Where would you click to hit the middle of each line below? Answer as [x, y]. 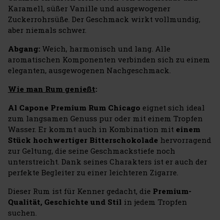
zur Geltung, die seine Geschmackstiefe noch [92, 151]
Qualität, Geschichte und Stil [65, 202]
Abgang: [25, 48]
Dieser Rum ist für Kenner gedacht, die [80, 191]
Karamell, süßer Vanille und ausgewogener [89, 8]
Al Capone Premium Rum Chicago [74, 107]
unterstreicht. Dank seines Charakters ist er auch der [108, 161]
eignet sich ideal [173, 107]
